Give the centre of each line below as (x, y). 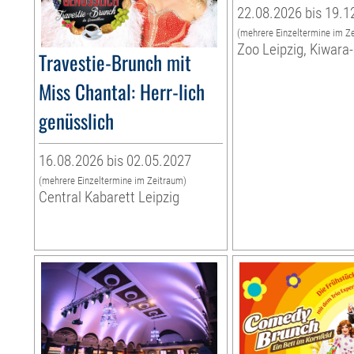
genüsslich (77, 121)
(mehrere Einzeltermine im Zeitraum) (113, 181)
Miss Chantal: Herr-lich (122, 92)
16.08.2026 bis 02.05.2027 (115, 161)
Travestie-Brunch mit (115, 62)
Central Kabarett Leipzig (109, 198)
